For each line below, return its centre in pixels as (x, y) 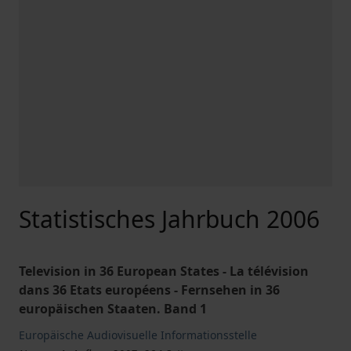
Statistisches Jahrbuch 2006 (169, 219)
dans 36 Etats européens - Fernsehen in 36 (149, 290)
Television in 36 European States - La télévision (164, 271)
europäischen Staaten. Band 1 (113, 309)
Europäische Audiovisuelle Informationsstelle (138, 335)
